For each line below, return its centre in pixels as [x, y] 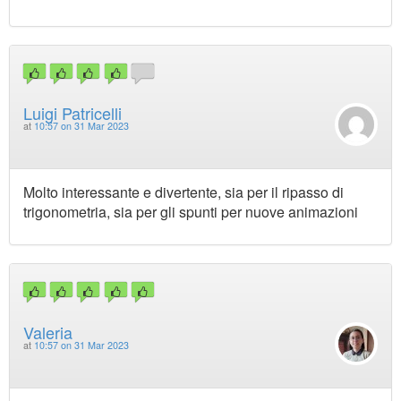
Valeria [48, 332]
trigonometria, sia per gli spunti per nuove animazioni [191, 212]
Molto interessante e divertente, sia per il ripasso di [183, 192]
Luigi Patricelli [73, 113]
